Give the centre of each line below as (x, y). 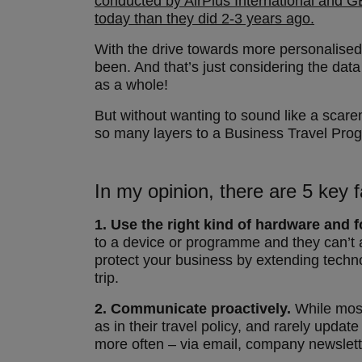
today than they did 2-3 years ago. (204, 19)
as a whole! (131, 85)
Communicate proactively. (201, 309)
